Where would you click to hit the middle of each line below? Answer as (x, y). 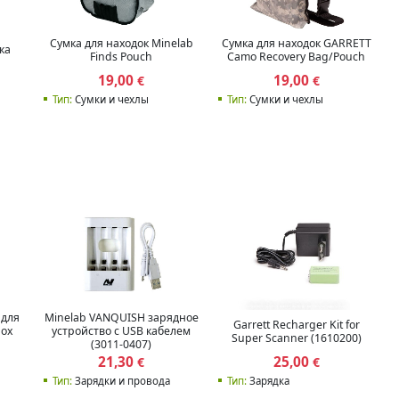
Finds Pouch (122, 56)
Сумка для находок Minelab (121, 43)
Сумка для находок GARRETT (296, 43)
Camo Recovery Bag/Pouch (297, 56)
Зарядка (268, 381)
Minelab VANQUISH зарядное (121, 318)
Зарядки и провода (121, 381)
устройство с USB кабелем (122, 331)
